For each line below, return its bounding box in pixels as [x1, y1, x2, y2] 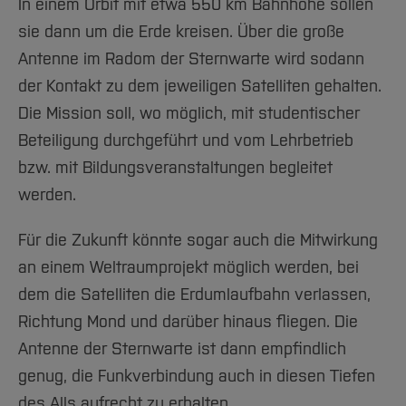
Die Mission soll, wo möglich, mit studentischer [18, 102, 360, 123]
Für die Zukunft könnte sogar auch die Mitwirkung [18, 229, 378, 250]
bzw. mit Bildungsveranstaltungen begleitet [18, 157, 333, 178]
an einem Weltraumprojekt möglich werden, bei [18, 256, 359, 277]
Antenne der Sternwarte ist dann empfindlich [18, 338, 346, 359]
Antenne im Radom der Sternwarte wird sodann [18, 48, 364, 69]
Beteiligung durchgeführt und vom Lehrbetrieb [18, 130, 353, 150]
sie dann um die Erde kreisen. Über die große [18, 21, 344, 42]
